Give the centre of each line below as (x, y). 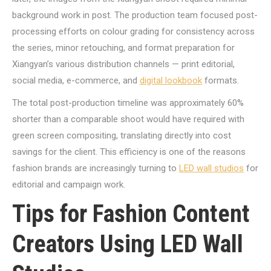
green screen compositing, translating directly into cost (122, 135)
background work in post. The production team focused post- (135, 15)
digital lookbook (171, 80)
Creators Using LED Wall (128, 244)
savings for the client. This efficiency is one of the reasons (129, 152)
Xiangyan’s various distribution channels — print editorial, (123, 64)
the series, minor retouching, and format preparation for (123, 48)
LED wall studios (211, 168)
